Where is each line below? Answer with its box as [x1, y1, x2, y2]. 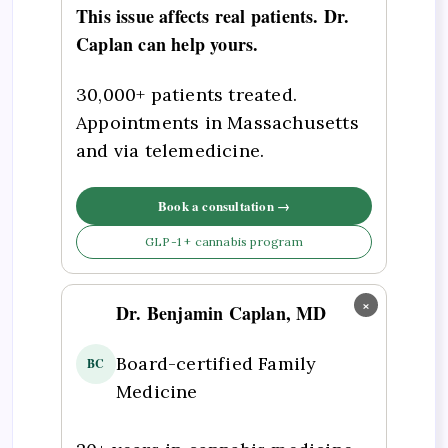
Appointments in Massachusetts [76, 110, 359, 134]
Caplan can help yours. [76, 31, 259, 58]
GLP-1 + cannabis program [145, 234, 303, 250]
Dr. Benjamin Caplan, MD [116, 300, 327, 327]
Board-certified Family [116, 351, 317, 375]
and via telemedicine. [76, 138, 265, 162]
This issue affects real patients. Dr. [76, 3, 350, 30]
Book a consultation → [157, 196, 291, 216]
